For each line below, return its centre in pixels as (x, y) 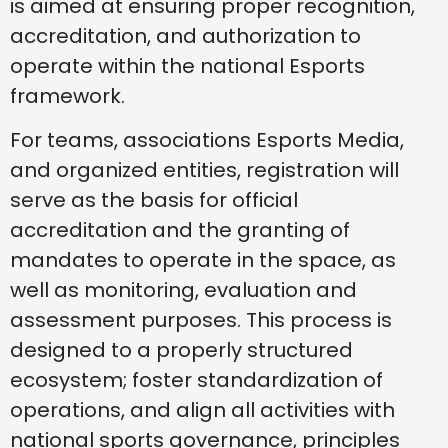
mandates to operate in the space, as (203, 260)
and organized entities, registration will (204, 170)
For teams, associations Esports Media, (207, 140)
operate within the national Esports (187, 65)
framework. (67, 95)
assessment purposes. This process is (201, 320)
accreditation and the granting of (180, 230)
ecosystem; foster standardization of (196, 380)
